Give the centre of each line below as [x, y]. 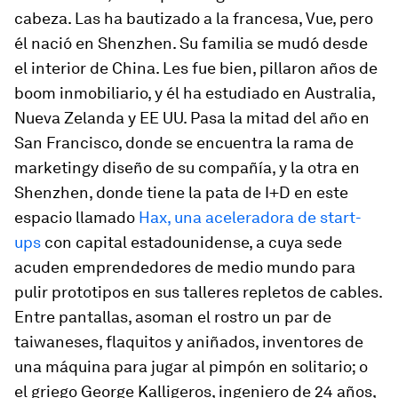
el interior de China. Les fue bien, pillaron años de [196, 68]
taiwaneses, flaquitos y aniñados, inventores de [189, 341]
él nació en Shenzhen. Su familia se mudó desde [191, 43]
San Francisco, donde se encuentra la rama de [184, 142]
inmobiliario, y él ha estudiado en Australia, [215, 92]
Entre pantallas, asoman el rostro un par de [173, 316]
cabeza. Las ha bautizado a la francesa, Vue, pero [194, 18]
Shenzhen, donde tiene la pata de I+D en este [181, 192]
